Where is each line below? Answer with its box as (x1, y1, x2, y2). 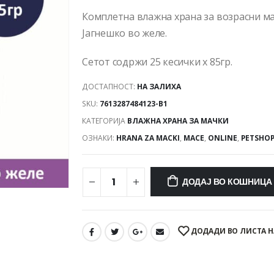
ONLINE (208, 132, 237, 143)
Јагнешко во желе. (82, 26, 167, 40)
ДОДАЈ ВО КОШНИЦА (182, 176, 272, 188)
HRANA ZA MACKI (116, 132, 180, 143)
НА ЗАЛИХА (137, 81, 181, 92)
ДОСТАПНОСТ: (82, 81, 137, 92)
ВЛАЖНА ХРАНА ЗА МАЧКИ (127, 115, 229, 126)
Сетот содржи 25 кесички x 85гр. (82, 55, 232, 69)
